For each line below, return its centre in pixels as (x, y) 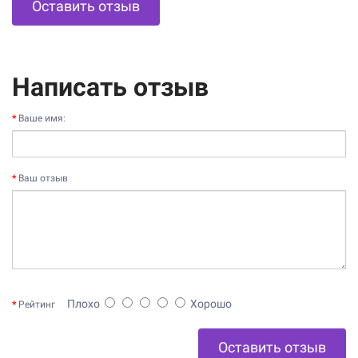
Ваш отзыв (43, 178)
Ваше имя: (42, 118)
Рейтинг (37, 304)
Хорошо (209, 303)
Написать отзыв (110, 87)
